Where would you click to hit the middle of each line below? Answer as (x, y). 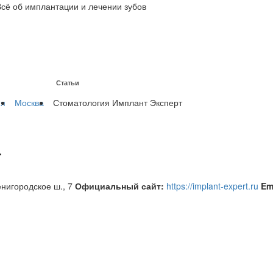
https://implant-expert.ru (212, 186)
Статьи (68, 83)
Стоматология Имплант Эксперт (118, 103)
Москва (29, 103)
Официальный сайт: (119, 186)
